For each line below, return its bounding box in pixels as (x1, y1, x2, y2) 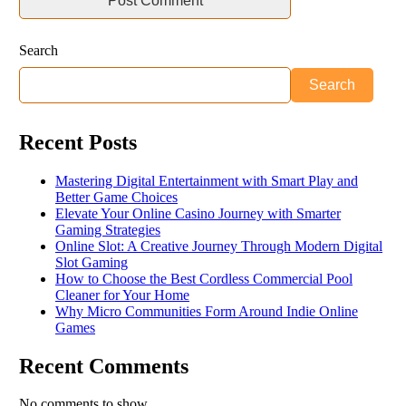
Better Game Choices (55, 188, 178, 205)
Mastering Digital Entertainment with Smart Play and (55, 172, 358, 188)
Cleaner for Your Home (55, 286, 189, 303)
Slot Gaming (55, 254, 128, 270)
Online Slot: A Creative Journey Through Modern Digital (55, 237, 382, 254)
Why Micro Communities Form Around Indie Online (55, 303, 358, 319)
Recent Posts (19, 130, 137, 154)
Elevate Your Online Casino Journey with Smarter (55, 205, 341, 221)
